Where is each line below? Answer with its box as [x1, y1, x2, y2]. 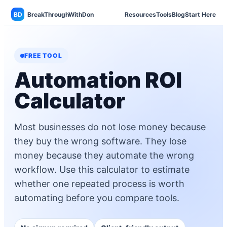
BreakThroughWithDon [27, 10, 94, 18]
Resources [125, 10, 156, 18]
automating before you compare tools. [14, 193, 179, 203]
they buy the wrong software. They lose [14, 136, 186, 146]
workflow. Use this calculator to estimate [14, 164, 190, 175]
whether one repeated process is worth [14, 178, 184, 189]
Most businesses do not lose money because [14, 122, 206, 132]
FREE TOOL [24, 52, 62, 59]
